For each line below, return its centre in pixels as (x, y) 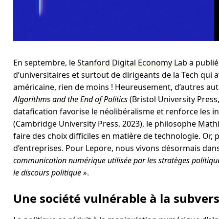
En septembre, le (45, 62)
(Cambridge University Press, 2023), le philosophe (105, 123)
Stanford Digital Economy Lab (132, 62)
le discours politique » (50, 172)
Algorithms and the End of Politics (70, 99)
